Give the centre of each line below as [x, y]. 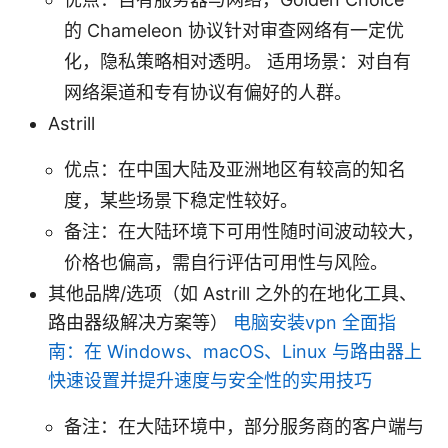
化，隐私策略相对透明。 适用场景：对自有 [237, 61]
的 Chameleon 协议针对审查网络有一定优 [234, 30]
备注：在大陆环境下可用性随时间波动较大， [244, 231]
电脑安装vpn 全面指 [314, 322]
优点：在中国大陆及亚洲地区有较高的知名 [235, 169]
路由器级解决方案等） [140, 322]
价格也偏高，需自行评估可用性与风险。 [226, 262]
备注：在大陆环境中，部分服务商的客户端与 [244, 426]
